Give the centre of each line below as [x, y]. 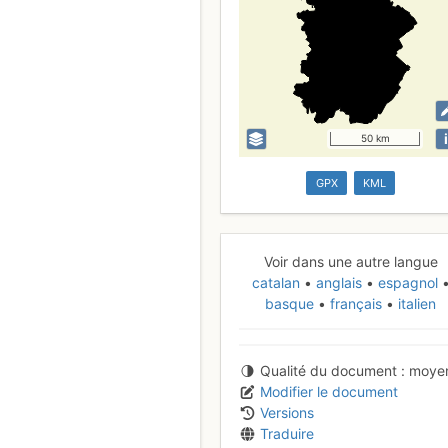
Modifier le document [329, 392]
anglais [338, 283]
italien [415, 304]
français [356, 304]
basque [292, 304]
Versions [287, 413]
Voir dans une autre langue [350, 262]
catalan [277, 283]
